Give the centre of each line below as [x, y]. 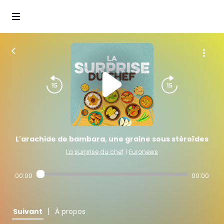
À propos [70, 211]
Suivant [28, 211]
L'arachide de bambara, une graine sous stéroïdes [112, 139]
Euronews [143, 152]
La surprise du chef [95, 152]
